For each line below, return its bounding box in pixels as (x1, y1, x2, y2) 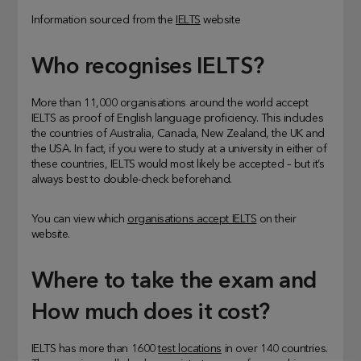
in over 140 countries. (222, 343, 328, 355)
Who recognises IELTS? (31, 56, 264, 80)
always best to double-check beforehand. (31, 174, 232, 186)
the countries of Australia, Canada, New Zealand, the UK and (31, 128, 325, 140)
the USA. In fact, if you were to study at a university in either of (31, 143, 327, 156)
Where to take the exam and (31, 271, 317, 294)
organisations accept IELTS (127, 214, 257, 226)
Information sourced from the (31, 15, 176, 27)
